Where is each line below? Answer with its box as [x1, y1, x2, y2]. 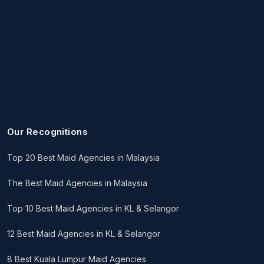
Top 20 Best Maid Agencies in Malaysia [7, 153, 160, 163]
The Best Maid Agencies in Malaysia [7, 178, 147, 189]
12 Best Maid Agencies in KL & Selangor [7, 229, 160, 239]
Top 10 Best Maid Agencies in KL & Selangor [7, 203, 179, 214]
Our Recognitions [7, 126, 88, 138]
